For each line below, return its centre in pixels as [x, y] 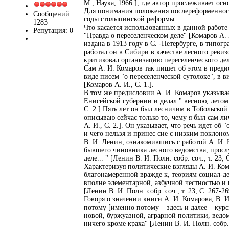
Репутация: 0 [53, 30]
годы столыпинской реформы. [130, 19]
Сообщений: [52, 14]
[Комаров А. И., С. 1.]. [119, 84]
